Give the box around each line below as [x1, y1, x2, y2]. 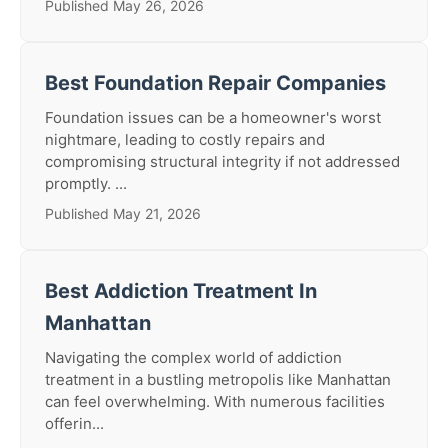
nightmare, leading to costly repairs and [45, 130, 325, 149]
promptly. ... [45, 174, 127, 193]
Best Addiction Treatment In [45, 279, 317, 303]
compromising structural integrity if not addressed [45, 152, 400, 171]
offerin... [45, 414, 104, 433]
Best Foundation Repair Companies [45, 71, 386, 95]
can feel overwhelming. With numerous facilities [45, 392, 385, 411]
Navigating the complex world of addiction [45, 348, 342, 367]
